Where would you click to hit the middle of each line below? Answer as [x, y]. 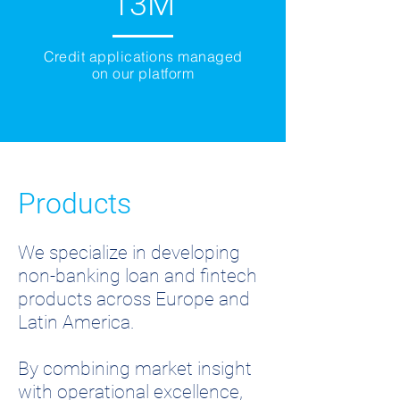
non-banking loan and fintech [137, 276]
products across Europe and [134, 299]
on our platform [143, 73]
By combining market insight [135, 369]
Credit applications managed [143, 56]
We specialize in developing [129, 253]
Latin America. [76, 322]
